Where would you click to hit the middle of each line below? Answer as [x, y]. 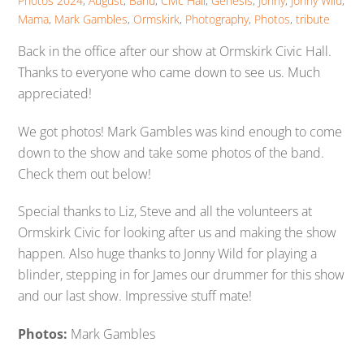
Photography [217, 19]
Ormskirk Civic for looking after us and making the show [178, 233]
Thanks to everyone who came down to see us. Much [169, 72]
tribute [313, 19]
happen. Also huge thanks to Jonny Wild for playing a [168, 254]
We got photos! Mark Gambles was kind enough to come [180, 131]
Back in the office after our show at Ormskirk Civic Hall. [175, 51]
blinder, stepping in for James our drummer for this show [182, 275]
